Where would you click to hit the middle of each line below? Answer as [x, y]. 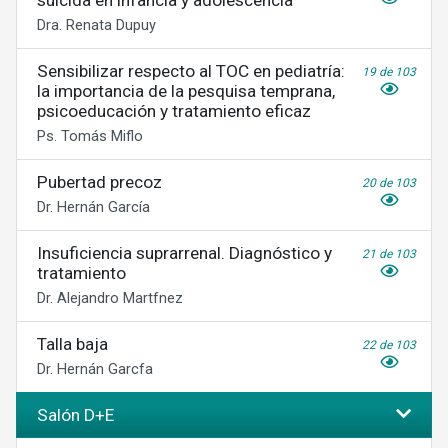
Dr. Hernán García [93, 207]
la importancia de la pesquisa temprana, [186, 91]
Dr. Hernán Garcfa [95, 369]
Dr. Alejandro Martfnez [110, 298]
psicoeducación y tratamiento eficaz [174, 111]
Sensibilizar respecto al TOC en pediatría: [191, 71]
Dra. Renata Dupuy [96, 25]
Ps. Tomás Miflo [90, 136]
